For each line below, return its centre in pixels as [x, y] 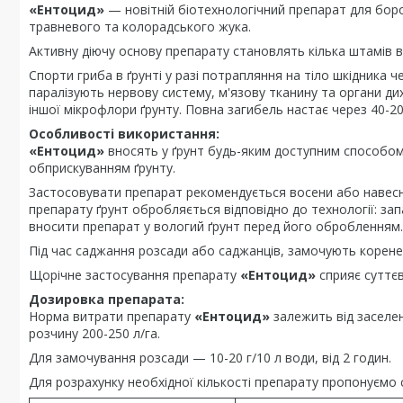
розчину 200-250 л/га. [94, 333]
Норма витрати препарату [112, 316]
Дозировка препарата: [107, 299]
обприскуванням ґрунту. [102, 168]
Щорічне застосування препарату [134, 275]
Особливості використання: [124, 134]
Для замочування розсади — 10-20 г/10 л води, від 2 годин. [210, 358]
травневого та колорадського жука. [140, 27]
